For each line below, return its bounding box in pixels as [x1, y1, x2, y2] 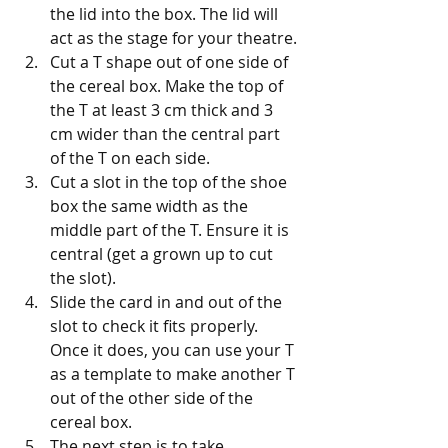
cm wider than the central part [50, 123, 284, 145]
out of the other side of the [50, 387, 257, 409]
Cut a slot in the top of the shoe [50, 171, 291, 193]
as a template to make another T [50, 363, 299, 385]
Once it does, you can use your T [50, 339, 298, 361]
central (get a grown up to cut [50, 243, 277, 265]
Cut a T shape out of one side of [50, 51, 292, 73]
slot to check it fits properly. [50, 315, 262, 337]
